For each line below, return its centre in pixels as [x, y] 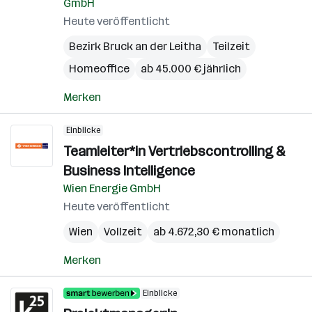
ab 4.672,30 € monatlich [214, 232]
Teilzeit [231, 46]
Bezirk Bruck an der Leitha [135, 46]
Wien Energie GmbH [112, 188]
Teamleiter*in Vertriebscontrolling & [174, 151]
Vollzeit [123, 232]
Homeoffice [99, 69]
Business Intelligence [129, 171]
